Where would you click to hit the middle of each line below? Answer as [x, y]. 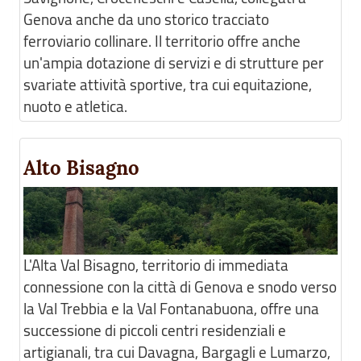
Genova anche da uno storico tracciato [146, 20]
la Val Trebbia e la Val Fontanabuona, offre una [171, 309]
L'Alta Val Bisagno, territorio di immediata [156, 266]
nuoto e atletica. [75, 107]
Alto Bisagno [81, 168]
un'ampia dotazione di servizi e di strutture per [174, 63]
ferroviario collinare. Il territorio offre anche [162, 41]
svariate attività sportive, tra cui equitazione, [168, 85]
